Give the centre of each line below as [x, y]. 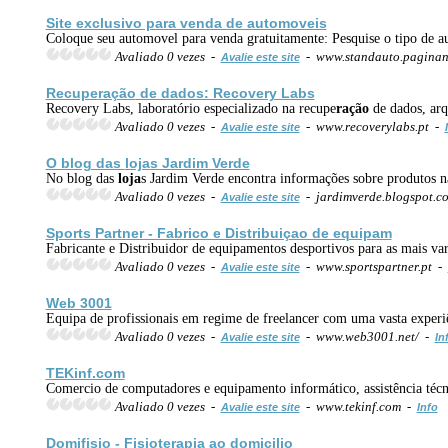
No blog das [81, 178]
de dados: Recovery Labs [225, 92]
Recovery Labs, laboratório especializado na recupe [190, 108]
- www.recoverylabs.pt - [372, 126]
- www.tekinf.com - [358, 406]
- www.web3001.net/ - [367, 336]
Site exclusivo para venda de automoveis [186, 22]
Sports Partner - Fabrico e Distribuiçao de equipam [218, 232]
